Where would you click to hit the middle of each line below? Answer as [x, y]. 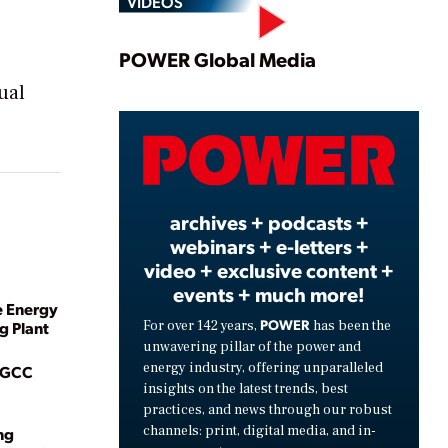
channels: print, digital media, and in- [259, 430]
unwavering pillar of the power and [252, 346]
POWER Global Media [217, 59]
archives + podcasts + [269, 221]
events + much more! [269, 293]
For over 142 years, [201, 325]
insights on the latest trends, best [245, 388]
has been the [350, 325]
